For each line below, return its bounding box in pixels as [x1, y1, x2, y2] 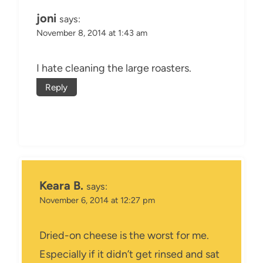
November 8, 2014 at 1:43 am [36, 28, 147, 39]
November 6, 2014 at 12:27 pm [39, 195, 155, 205]
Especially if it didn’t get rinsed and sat [39, 247, 220, 261]
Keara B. [39, 178, 83, 193]
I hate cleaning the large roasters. [36, 62, 191, 75]
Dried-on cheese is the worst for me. [39, 228, 209, 242]
